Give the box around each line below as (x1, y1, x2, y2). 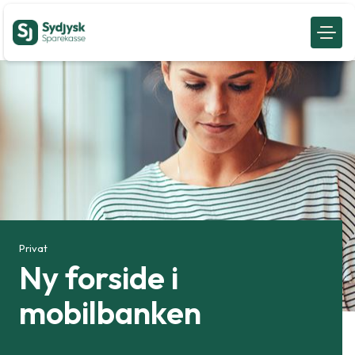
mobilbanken (19, 292, 201, 333)
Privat (19, 241, 48, 254)
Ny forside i (19, 258, 178, 298)
